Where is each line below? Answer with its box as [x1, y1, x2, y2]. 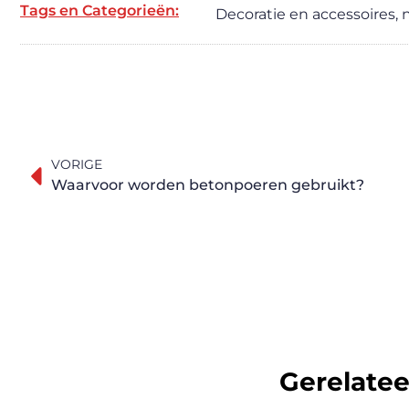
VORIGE [51, 156, 102, 173]
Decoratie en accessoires [215, 5, 395, 23]
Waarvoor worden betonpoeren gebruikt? [51, 176, 364, 194]
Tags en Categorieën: [20, 2, 179, 19]
